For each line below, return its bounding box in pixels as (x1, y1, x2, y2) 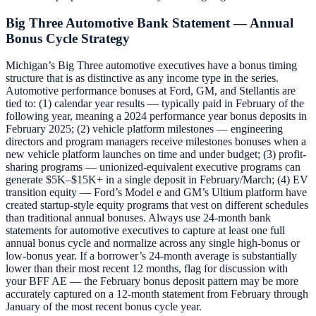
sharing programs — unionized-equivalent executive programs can (6, 161, 300, 174)
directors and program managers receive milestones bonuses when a (6, 135, 306, 148)
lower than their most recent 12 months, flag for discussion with (6, 262, 288, 275)
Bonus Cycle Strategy (6, 30, 130, 46)
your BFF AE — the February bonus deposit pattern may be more (6, 275, 298, 288)
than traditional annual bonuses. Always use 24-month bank (6, 212, 271, 224)
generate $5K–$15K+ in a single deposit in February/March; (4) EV (6, 174, 308, 186)
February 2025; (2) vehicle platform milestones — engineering (6, 123, 283, 135)
